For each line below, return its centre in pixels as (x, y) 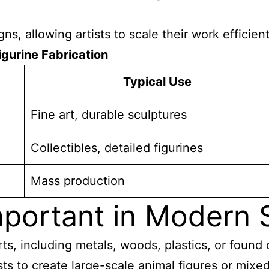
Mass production (78, 181)
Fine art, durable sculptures (109, 115)
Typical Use (157, 82)
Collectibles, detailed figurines (117, 148)
